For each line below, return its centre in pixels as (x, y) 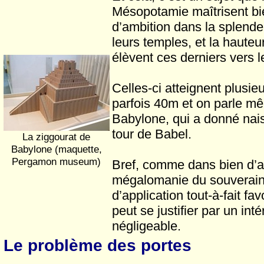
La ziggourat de (57, 137)
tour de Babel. (152, 134)
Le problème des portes (98, 245)
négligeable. (146, 226)
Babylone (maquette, (57, 149)
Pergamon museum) (57, 161)
